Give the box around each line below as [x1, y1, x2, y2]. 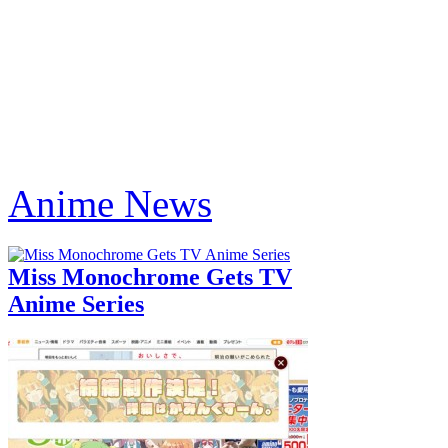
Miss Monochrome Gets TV [8, 263, 292, 290]
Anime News [8, 181, 212, 225]
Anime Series [8, 290, 144, 317]
